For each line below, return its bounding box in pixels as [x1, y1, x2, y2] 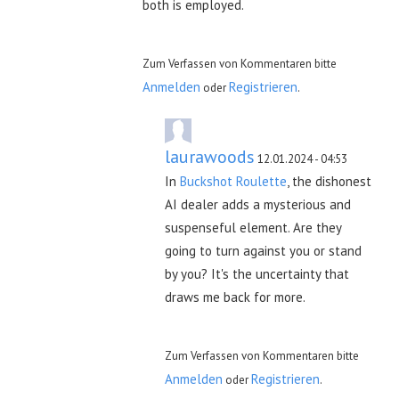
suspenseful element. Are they [165, 218, 341, 236]
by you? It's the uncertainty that [165, 265, 349, 282]
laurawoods [165, 144, 255, 168]
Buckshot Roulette [180, 172, 287, 190]
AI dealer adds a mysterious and [165, 195, 351, 213]
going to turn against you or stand [165, 241, 362, 259]
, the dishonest [287, 172, 371, 190]
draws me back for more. [165, 288, 305, 305]
